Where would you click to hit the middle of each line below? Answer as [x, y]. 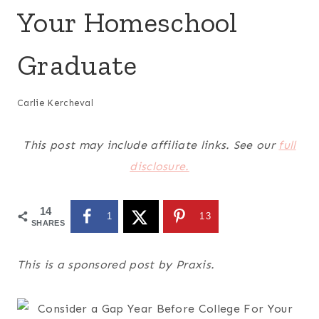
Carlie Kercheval [56, 103]
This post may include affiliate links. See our [151, 145]
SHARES [48, 223]
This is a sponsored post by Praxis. [116, 264]
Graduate [77, 64]
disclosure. [159, 167]
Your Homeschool [127, 22]
